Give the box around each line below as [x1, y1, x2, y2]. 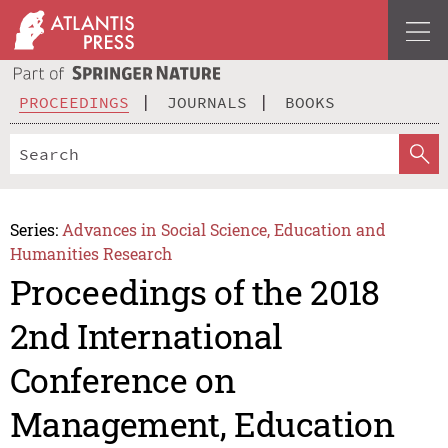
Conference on [9, 357, 236, 403]
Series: [9, 218, 58, 240]
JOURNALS [167, 91, 247, 112]
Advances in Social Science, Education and [62, 218, 387, 240]
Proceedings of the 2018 [9, 269, 380, 315]
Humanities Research [9, 242, 172, 264]
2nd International [9, 313, 284, 359]
